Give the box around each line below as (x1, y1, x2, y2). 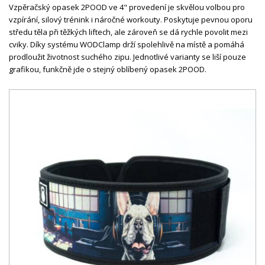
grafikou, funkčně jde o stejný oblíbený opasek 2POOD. (9, 64, 206, 75)
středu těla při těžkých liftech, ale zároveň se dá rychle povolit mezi (9, 27, 248, 38)
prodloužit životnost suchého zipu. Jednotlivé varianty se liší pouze (9, 51, 246, 63)
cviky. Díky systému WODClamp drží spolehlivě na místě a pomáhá (9, 39, 244, 50)
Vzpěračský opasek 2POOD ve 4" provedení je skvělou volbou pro (9, 2, 245, 13)
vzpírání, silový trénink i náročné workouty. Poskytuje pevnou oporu (9, 14, 253, 25)
